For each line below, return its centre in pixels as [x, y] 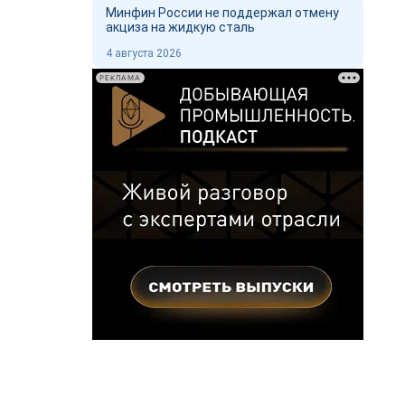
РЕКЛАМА [120, 78]
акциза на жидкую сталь [182, 27]
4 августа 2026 [144, 53]
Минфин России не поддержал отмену [222, 13]
